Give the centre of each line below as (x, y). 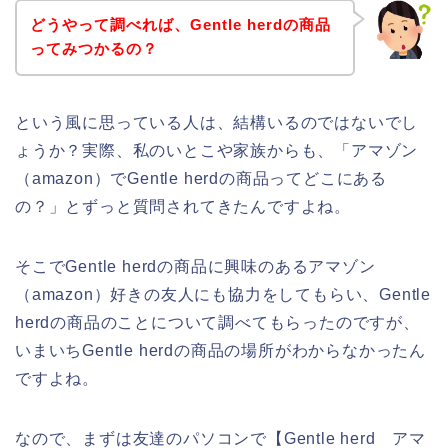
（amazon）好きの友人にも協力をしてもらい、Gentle (223, 295)
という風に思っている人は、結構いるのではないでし (217, 123)
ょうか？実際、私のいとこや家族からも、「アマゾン (217, 151)
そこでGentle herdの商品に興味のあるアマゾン (195, 267)
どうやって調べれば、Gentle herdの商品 (180, 25)
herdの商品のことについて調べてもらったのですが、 (217, 323)
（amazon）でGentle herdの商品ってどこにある (201, 179)
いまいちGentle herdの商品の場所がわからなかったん (220, 351)
